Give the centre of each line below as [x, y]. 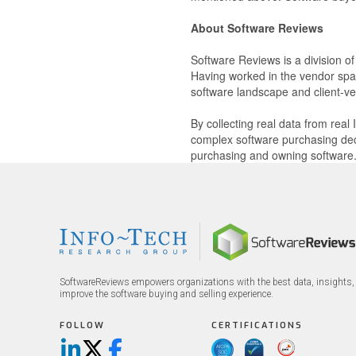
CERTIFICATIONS [257, 325]
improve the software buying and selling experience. [166, 294]
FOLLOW [82, 325]
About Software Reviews [257, 28]
